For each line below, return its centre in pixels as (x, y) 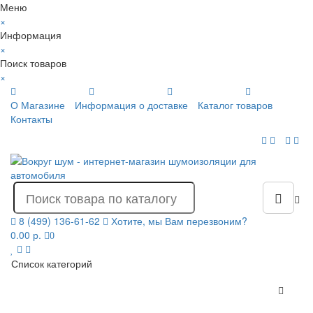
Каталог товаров (235, 105)
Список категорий (52, 263)
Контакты (31, 119)
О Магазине (38, 105)
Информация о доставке (131, 105)
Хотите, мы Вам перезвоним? (179, 221)
